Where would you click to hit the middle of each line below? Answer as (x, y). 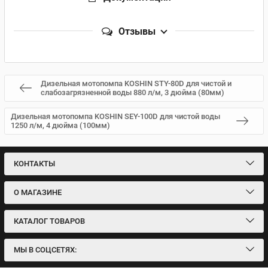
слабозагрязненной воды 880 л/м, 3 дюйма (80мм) (133, 92)
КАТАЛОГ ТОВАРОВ (49, 221)
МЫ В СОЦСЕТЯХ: (45, 250)
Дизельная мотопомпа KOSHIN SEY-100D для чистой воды (115, 116)
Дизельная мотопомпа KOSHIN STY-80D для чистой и (136, 83)
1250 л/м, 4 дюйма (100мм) (60, 125)
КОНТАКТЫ (34, 164)
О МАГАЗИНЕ (38, 192)
